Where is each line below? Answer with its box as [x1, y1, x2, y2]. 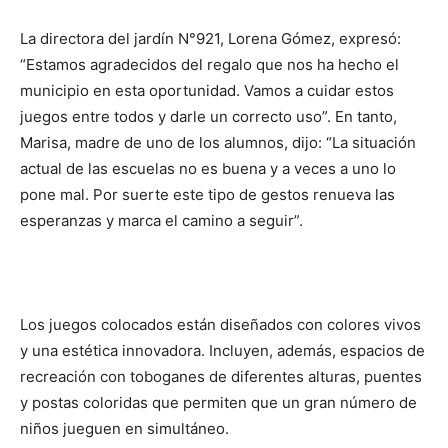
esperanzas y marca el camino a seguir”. [20, 211, 303, 230]
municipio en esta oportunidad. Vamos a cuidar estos [20, 81, 394, 100]
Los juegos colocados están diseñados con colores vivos [20, 315, 421, 334]
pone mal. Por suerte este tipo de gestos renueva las [20, 185, 395, 204]
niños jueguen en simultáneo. [20, 419, 229, 438]
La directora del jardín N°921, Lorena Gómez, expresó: [20, 29, 401, 48]
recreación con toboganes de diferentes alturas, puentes [20, 367, 422, 386]
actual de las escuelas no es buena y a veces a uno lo [20, 159, 396, 178]
